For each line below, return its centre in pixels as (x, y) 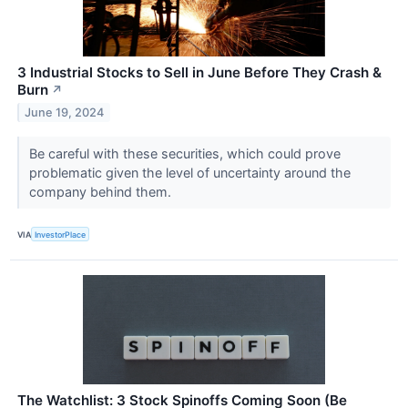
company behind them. (102, 192)
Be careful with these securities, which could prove (184, 154)
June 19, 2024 (65, 112)
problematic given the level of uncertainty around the (189, 173)
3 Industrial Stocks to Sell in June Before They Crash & (199, 73)
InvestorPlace (61, 234)
